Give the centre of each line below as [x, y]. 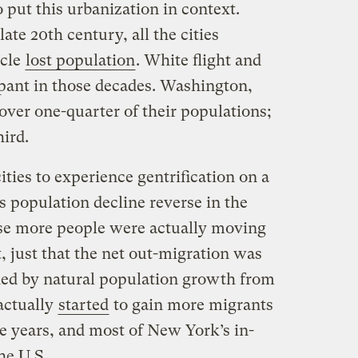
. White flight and [198, 61]
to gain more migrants [191, 305]
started [83, 305]
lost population [80, 61]
